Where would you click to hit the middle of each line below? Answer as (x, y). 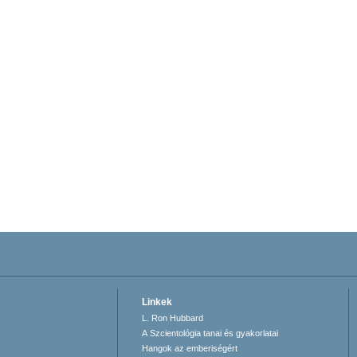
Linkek (157, 302)
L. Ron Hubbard (173, 318)
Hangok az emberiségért (190, 349)
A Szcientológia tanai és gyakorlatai (210, 333)
